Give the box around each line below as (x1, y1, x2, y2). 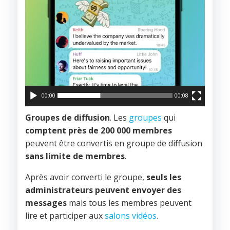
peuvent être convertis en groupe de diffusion (25, 138, 202, 149)
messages (25, 197, 67, 208)
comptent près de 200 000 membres (25, 125, 172, 136)
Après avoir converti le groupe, (25, 171, 146, 183)
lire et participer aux (25, 210, 105, 221)
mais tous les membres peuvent (67, 197, 191, 208)
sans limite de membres (25, 150, 125, 162)
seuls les (146, 171, 181, 183)
